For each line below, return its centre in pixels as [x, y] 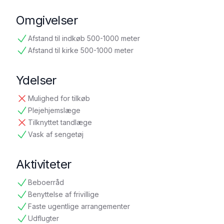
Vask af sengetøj [56, 134]
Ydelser [36, 80]
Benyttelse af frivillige [63, 194]
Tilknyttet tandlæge [60, 122]
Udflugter [43, 218]
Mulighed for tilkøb [59, 98]
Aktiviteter [44, 164]
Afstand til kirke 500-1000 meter [81, 50]
